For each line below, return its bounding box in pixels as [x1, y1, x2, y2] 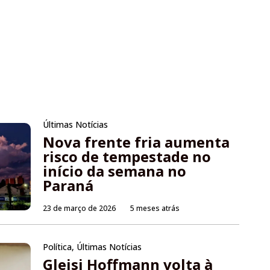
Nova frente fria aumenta [43, 132, 230, 152]
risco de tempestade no [43, 146, 212, 167]
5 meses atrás [130, 203, 180, 214]
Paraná [43, 175, 94, 196]
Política [43, 241, 72, 253]
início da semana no [43, 161, 187, 181]
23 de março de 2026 [43, 203, 116, 214]
